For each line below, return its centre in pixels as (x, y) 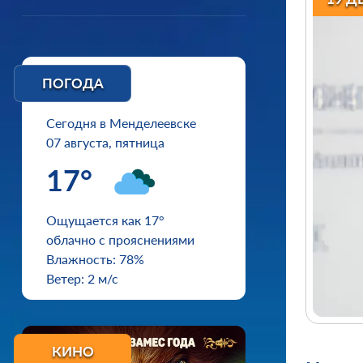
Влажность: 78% (95, 259)
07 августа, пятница (105, 142)
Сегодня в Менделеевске (121, 123)
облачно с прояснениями (120, 239)
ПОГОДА (73, 83)
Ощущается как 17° (105, 220)
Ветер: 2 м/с (82, 278)
